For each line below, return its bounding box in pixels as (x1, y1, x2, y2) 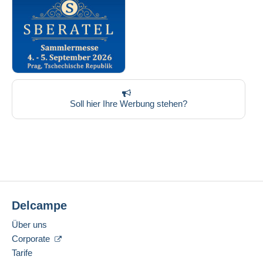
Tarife (12, 248, 32, 258)
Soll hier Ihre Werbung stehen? (70, 99, 187, 109)
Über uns (12, 220, 47, 230)
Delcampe (12, 199, 67, 213)
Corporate (12, 234, 52, 244)
